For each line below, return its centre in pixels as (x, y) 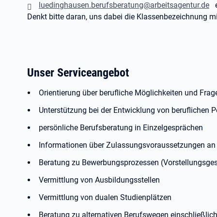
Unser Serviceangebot (78, 72)
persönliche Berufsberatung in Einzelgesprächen (121, 128)
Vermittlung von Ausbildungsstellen (99, 180)
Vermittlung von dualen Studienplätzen (105, 197)
